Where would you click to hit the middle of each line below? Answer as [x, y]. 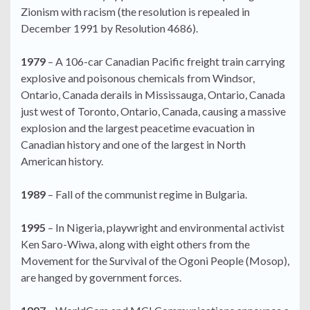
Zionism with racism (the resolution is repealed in [135, 12]
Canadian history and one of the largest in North [133, 145]
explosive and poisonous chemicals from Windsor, [138, 78]
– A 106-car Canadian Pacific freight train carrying [165, 62]
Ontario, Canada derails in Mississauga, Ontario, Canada [153, 95]
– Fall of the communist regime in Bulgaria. [146, 194]
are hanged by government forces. [101, 277]
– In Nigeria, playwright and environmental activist [165, 228]
